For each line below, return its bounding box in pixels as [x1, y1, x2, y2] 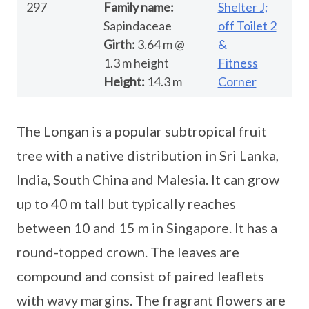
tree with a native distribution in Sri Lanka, [17, 146, 279, 163]
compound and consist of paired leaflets [17, 267, 264, 284]
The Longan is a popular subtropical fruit [17, 122, 267, 139]
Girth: [103, 36, 137, 52]
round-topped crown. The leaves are [17, 243, 239, 260]
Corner [217, 73, 257, 89]
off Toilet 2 [217, 17, 277, 33]
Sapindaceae [103, 17, 172, 33]
